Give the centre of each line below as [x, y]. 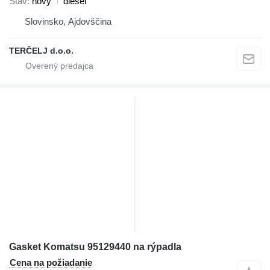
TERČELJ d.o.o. [41, 50]
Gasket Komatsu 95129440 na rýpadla [95, 246]
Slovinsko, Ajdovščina [68, 21]
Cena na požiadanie [51, 262]
